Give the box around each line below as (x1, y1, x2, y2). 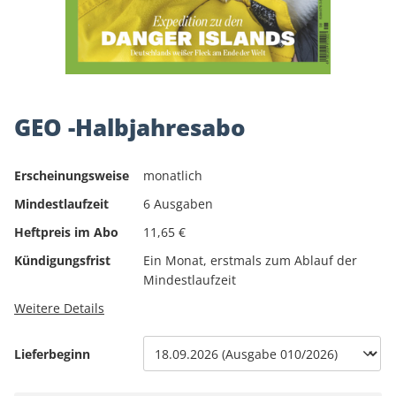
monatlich (143, 167, 202, 184)
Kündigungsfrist (14, 252, 110, 269)
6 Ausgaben (143, 195, 213, 212)
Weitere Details (14, 300, 104, 316)
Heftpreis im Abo (14, 224, 118, 240)
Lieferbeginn (14, 346, 90, 362)
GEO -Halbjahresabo (14, 111, 246, 143)
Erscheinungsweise (14, 167, 129, 184)
